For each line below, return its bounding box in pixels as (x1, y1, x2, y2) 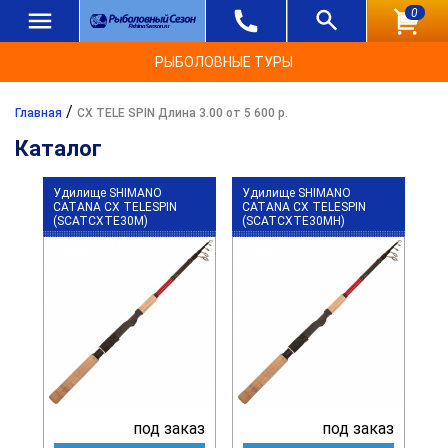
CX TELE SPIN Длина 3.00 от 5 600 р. (77, 106, 288, 120)
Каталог (15, 136, 102, 161)
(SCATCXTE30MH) (241, 214, 345, 228)
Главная (15, 106, 62, 120)
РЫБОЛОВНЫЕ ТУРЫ (155, 54, 293, 70)
